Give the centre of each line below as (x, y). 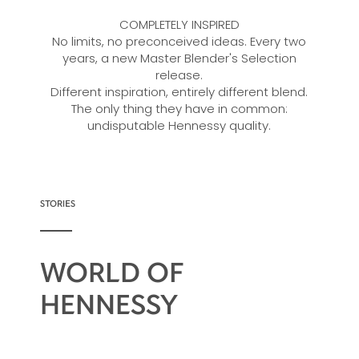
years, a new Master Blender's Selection (179, 58)
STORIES (57, 202)
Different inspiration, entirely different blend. (179, 91)
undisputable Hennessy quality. (179, 125)
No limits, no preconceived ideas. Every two (179, 41)
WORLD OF (112, 271)
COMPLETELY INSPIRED (179, 24)
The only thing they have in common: (179, 108)
